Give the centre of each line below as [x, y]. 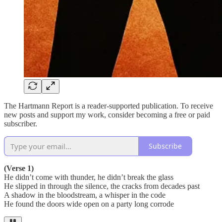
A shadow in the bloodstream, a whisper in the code [85, 195]
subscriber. [21, 123]
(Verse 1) [19, 168]
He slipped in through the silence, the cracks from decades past [102, 186]
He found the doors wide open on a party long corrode [89, 204]
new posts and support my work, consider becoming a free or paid [107, 114]
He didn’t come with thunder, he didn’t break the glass [89, 177]
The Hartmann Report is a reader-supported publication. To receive [109, 106]
